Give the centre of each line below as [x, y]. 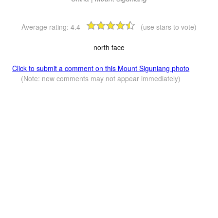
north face [109, 47]
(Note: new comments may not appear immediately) [101, 78]
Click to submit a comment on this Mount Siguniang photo [101, 68]
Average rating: [46, 27]
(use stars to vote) [169, 27]
